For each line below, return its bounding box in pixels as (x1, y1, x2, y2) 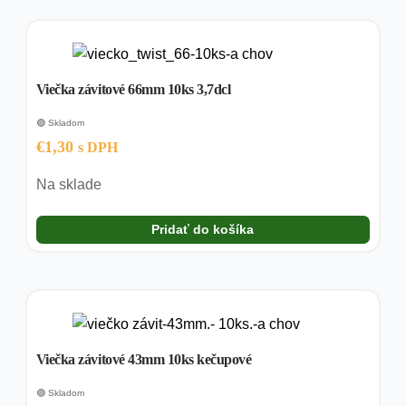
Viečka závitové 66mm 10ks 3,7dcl (35, 82, 231, 98)
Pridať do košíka (151, 223, 255, 237)
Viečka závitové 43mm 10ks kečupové (35, 352, 252, 368)
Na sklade (35, 177, 101, 193)
